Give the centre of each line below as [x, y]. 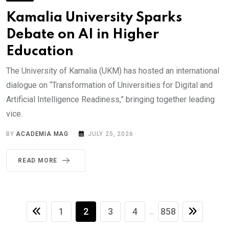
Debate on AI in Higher [83, 34]
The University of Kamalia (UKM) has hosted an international [113, 71]
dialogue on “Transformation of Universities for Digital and [109, 85]
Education [40, 51]
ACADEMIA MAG [42, 134]
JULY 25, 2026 [111, 134]
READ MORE [38, 160]
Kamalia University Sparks [94, 17]
